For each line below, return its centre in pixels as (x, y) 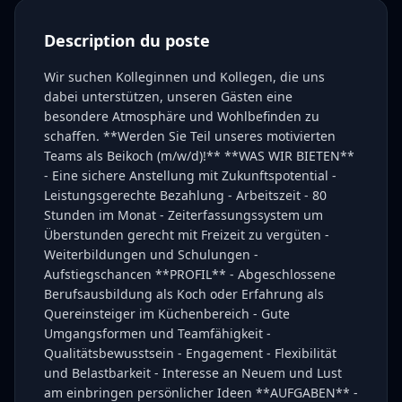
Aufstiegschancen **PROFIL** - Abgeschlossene (190, 274)
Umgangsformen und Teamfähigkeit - (157, 333)
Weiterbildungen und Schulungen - (151, 254)
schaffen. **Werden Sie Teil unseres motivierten (190, 136)
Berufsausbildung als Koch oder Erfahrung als (184, 294)
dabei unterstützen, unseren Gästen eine (168, 96)
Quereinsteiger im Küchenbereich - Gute (167, 314)
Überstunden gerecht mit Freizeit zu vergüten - (187, 235)
